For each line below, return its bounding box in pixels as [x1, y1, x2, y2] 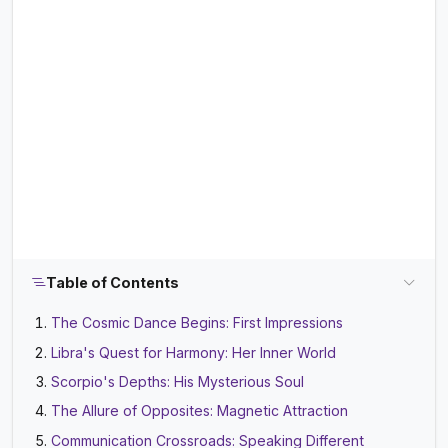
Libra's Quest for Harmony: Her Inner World [51, 343, 337, 361]
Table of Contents [46, 274, 180, 292]
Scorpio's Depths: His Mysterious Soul [51, 373, 305, 391]
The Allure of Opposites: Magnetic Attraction [51, 402, 349, 420]
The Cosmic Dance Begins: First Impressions [51, 314, 344, 332]
